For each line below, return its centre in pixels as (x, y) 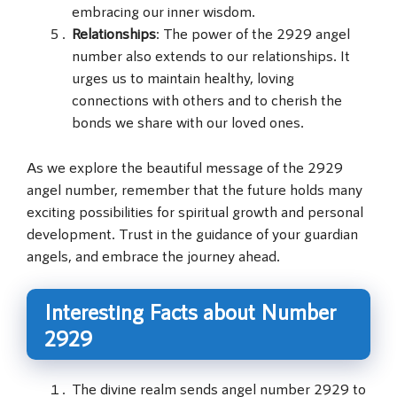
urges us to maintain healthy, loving (183, 78)
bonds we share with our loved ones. (188, 122)
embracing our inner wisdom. (163, 11)
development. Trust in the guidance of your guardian (192, 233)
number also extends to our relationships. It (211, 55)
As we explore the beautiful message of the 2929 (185, 166)
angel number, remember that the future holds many (195, 188)
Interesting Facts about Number (190, 311)
